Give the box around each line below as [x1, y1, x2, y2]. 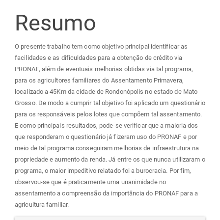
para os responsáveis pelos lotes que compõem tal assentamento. [15, 110, 202, 118]
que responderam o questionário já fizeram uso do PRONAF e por [15, 133, 197, 140]
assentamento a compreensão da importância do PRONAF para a [15, 189, 198, 197]
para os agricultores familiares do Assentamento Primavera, [15, 76, 184, 84]
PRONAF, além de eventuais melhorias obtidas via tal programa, [15, 65, 193, 73]
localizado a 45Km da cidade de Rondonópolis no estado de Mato [15, 87, 198, 95]
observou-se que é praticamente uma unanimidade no [15, 178, 166, 186]
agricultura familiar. [15, 200, 69, 208]
